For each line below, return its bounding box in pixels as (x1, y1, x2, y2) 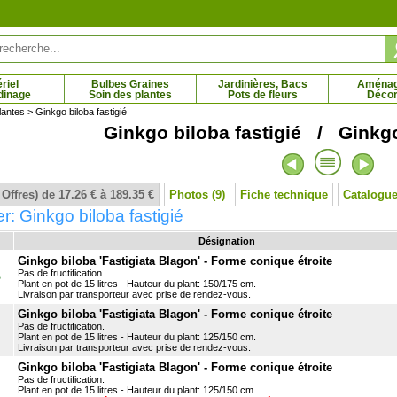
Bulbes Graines (91, 78, 169, 90)
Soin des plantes (89, 89, 172, 101)
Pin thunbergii (206, 160, 273, 170)
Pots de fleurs (227, 89, 298, 101)
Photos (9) (169, 188, 225, 201)
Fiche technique (240, 188, 328, 201)
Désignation (198, 236, 255, 246)
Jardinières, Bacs (217, 78, 307, 90)
